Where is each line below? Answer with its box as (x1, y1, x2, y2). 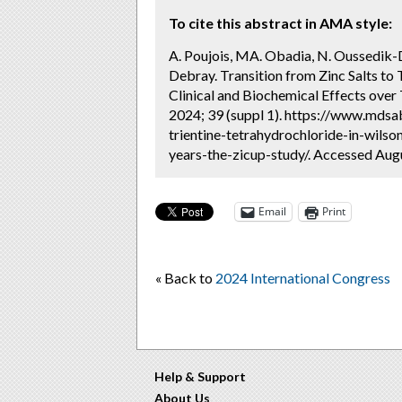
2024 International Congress (215, 268, 390, 286)
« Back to (155, 268, 215, 286)
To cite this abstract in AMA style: (169, 13, 392, 31)
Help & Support (154, 368, 246, 384)
